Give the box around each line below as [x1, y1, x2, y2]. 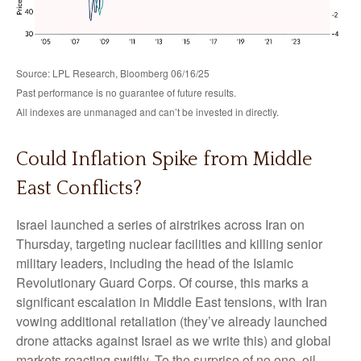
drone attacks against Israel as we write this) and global [16, 330, 331, 350]
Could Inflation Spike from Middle [16, 148, 313, 170]
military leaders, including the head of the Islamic [16, 253, 293, 272]
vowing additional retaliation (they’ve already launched [16, 311, 327, 330]
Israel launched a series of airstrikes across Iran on [16, 214, 305, 234]
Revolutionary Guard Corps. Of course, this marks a [16, 272, 309, 292]
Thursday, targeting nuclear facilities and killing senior [16, 234, 322, 253]
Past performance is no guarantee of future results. [16, 85, 236, 99]
